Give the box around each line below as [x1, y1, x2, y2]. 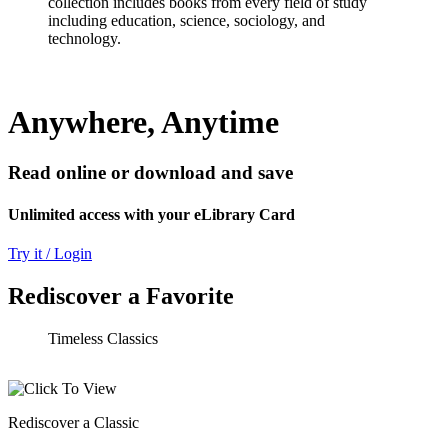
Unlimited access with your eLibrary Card [8, 205, 295, 223]
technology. [48, 30, 121, 48]
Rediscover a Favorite [8, 282, 234, 309]
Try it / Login [8, 244, 92, 262]
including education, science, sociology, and [48, 12, 325, 30]
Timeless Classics [48, 329, 158, 347]
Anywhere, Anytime [8, 103, 279, 140]
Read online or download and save [8, 162, 293, 184]
